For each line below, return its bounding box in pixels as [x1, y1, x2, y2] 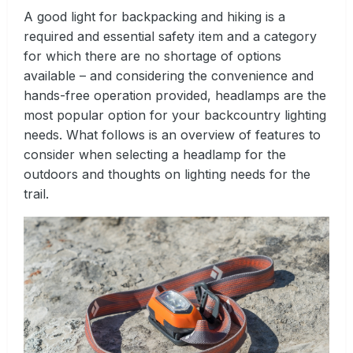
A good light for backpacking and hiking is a [24, 9, 285, 25]
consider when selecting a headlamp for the [24, 147, 286, 163]
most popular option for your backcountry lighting [24, 107, 326, 124]
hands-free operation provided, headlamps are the [24, 87, 326, 104]
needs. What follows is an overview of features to [24, 127, 321, 143]
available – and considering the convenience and [24, 68, 314, 84]
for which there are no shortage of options [24, 48, 281, 65]
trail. [24, 186, 49, 203]
